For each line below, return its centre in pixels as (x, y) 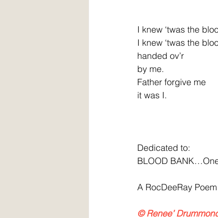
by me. (151, 69)
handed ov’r (161, 55)
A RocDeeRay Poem (177, 187)
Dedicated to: (164, 147)
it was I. (152, 95)
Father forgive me (172, 82)
